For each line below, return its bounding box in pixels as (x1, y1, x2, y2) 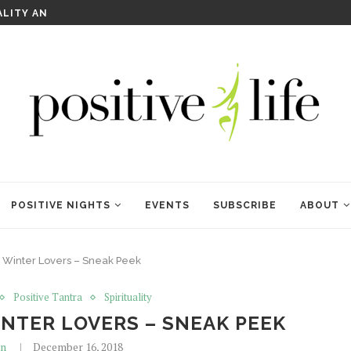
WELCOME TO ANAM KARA (194, 8, 338, 19)
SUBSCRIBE (213, 200, 277, 211)
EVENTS (145, 200, 190, 211)
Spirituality (103, 290, 152, 304)
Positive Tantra (13, 290, 82, 304)
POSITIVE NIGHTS (11, 200, 110, 211)
